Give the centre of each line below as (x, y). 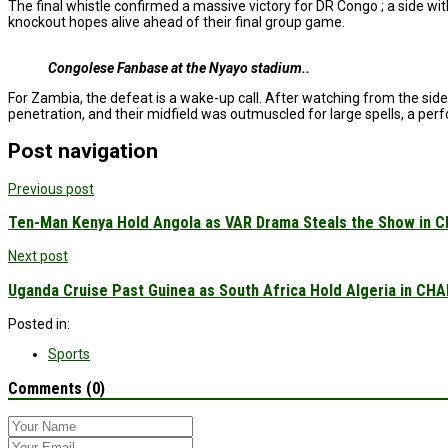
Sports (69, 354)
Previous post (51, 188)
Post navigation (83, 151)
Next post (38, 256)
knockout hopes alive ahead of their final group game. (176, 21)
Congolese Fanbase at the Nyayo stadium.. (179, 67)
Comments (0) (56, 388)
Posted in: (39, 324)
